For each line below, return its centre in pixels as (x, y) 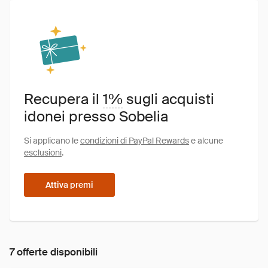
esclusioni (43, 153)
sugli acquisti (168, 99)
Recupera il (63, 99)
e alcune (206, 141)
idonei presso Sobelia (96, 116)
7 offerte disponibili (54, 252)
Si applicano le (52, 141)
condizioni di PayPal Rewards (135, 141)
